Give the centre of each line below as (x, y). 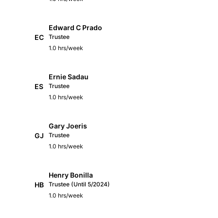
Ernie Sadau (69, 76)
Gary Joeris (68, 126)
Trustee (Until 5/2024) (79, 184)
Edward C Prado (75, 27)
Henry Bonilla (71, 175)
